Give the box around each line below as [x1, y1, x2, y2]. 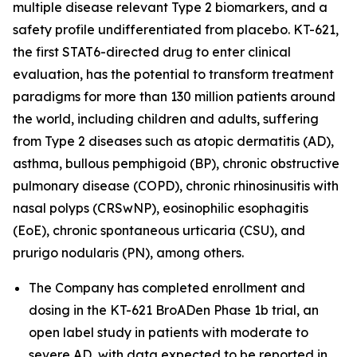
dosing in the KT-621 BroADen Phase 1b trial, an [29, 302, 319, 318]
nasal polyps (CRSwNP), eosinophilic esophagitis [13, 200, 308, 216]
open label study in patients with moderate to [29, 324, 308, 340]
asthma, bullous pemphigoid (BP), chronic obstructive [13, 155, 339, 171]
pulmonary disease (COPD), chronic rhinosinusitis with [13, 178, 339, 194]
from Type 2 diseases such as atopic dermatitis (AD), [13, 133, 334, 149]
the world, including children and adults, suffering [13, 111, 319, 127]
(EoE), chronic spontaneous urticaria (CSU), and [13, 222, 305, 238]
